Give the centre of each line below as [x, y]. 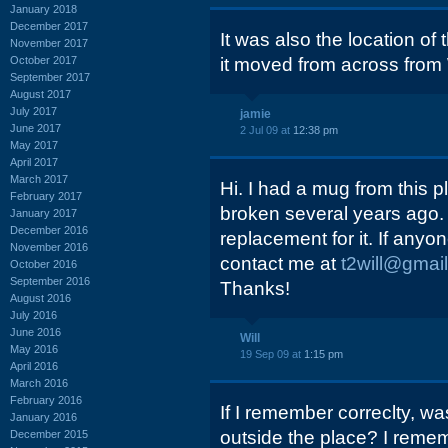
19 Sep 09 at [272, 354]
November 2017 [49, 42]
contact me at [280, 263]
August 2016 [40, 297]
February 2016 [46, 399]
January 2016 [43, 416]
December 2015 [49, 433]
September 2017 [50, 76]
